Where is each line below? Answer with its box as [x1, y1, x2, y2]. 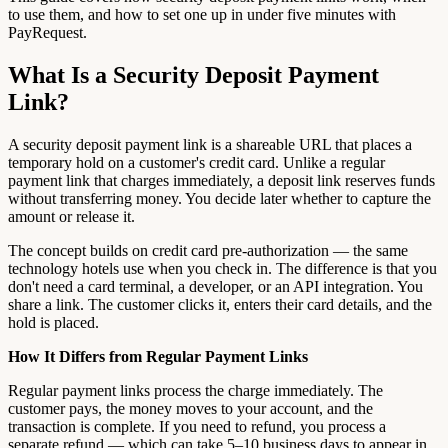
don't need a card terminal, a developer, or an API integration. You [8, 277, 423, 295]
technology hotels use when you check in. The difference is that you [8, 259, 437, 277]
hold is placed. [8, 313, 99, 331]
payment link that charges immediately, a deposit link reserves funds [8, 171, 435, 189]
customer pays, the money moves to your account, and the [8, 399, 373, 417]
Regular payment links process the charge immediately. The [8, 381, 383, 399]
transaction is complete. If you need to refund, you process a [8, 417, 386, 435]
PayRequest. [8, 24, 87, 41]
